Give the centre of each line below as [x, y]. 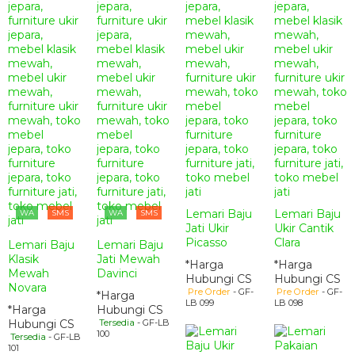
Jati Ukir [207, 228]
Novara [27, 288]
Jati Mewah [128, 259]
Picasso [206, 242]
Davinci [117, 273]
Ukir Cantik [304, 228]
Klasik [23, 259]
